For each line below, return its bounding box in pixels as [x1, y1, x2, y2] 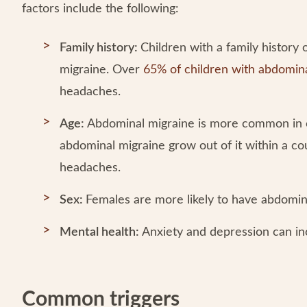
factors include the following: [22, 3, 179, 15]
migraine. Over [60, 64, 143, 76]
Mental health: [60, 226, 142, 238]
